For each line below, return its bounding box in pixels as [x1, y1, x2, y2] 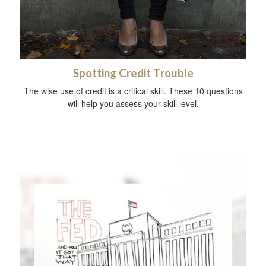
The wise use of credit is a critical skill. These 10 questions [23, 85, 243, 97]
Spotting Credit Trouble [72, 66, 194, 80]
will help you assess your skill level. [67, 97, 199, 110]
